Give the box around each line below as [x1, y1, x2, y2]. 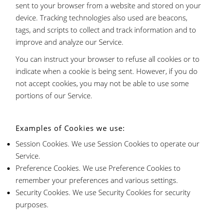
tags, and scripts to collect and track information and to [16, 25, 197, 35]
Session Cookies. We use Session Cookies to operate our [16, 139, 200, 148]
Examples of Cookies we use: [16, 123, 126, 133]
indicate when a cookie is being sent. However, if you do [16, 66, 198, 76]
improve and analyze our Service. [16, 37, 124, 47]
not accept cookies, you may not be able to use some [16, 78, 189, 88]
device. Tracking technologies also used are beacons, [16, 13, 188, 22]
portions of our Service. [16, 91, 93, 100]
